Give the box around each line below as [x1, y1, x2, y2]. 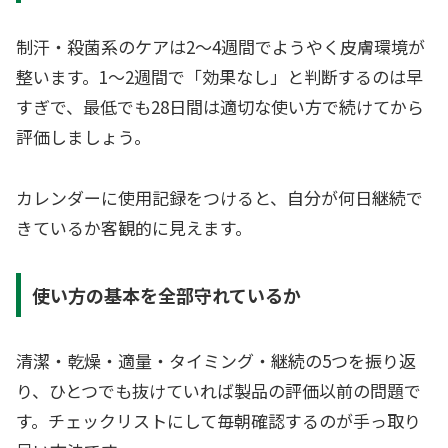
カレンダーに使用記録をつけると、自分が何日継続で [16, 184, 423, 210]
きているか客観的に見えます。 [16, 214, 252, 240]
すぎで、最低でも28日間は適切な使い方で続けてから [16, 94, 424, 120]
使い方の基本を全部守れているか [31, 282, 301, 309]
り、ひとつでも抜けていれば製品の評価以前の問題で [16, 378, 421, 404]
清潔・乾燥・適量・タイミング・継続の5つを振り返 [16, 348, 416, 374]
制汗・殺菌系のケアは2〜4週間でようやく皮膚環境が [16, 34, 425, 60]
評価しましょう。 [16, 124, 151, 150]
